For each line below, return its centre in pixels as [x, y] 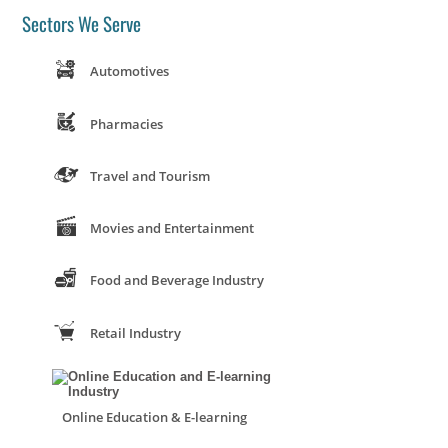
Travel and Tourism [150, 175]
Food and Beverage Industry [177, 280]
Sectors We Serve [82, 23]
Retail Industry [136, 332]
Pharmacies [127, 123]
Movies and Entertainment [172, 228]
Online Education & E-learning [155, 417]
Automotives [130, 71]
